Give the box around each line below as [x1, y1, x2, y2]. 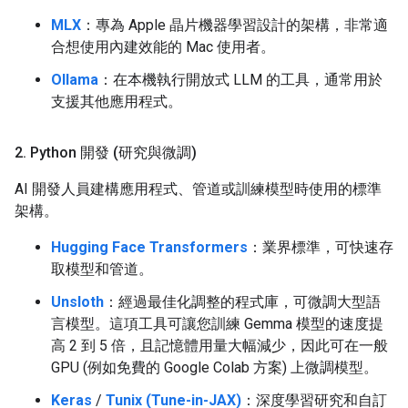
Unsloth [51, 293, 104, 311]
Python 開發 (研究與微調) [26, 144, 197, 161]
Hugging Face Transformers [51, 239, 248, 256]
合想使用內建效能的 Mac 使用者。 [51, 38, 275, 56]
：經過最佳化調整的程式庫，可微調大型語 [104, 293, 381, 311]
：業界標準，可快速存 [248, 239, 393, 256]
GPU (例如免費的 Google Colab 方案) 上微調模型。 [51, 359, 378, 376]
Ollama [51, 71, 98, 88]
